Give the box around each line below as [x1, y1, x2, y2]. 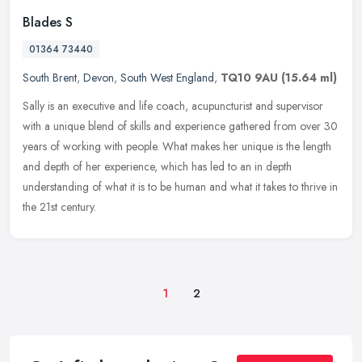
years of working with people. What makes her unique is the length [23, 138, 331, 155]
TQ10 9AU [221, 69, 278, 86]
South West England [120, 69, 214, 86]
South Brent [23, 69, 77, 86]
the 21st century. [23, 199, 96, 216]
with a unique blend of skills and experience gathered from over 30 [23, 118, 338, 135]
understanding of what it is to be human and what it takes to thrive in [23, 179, 338, 196]
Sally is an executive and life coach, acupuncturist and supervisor [23, 98, 323, 115]
